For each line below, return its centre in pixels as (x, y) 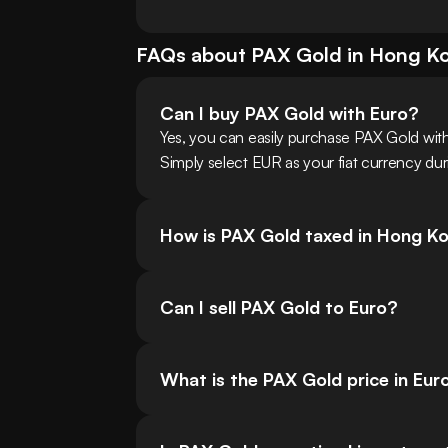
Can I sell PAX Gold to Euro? (279, 307)
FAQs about (193, 55)
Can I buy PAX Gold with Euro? (289, 113)
